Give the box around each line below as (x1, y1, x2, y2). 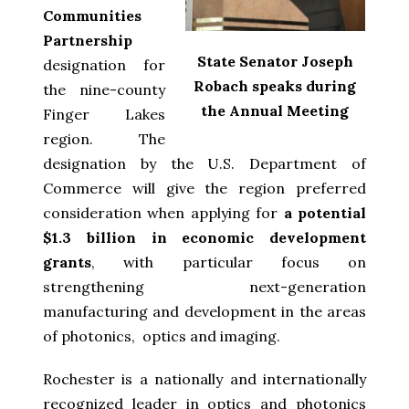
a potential (283, 203, 367, 222)
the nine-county (43, 79, 165, 99)
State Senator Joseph (196, 52, 353, 70)
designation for (43, 55, 165, 74)
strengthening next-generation (43, 277, 366, 296)
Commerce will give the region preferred (43, 178, 366, 197)
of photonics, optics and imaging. (43, 326, 280, 345)
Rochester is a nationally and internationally (43, 369, 366, 388)
